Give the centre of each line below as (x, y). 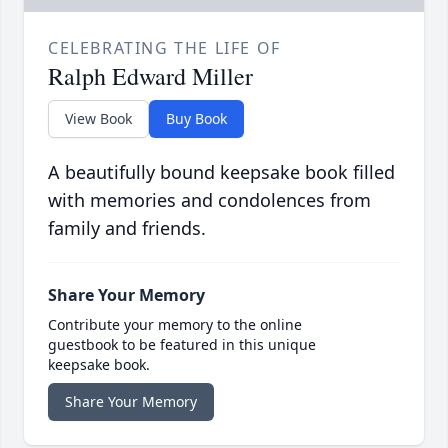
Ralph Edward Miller (150, 76)
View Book (98, 119)
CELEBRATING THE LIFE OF (164, 48)
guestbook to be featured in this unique (182, 345)
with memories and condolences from (209, 200)
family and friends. (127, 228)
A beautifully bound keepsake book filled (221, 172)
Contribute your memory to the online (175, 325)
